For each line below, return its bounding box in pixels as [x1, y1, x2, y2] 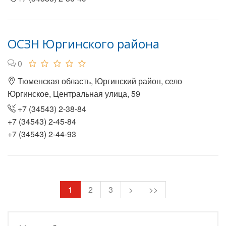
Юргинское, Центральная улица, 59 [8, 88, 140, 99]
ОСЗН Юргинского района [8, 35, 159, 52]
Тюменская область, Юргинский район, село [16, 75, 182, 87]
